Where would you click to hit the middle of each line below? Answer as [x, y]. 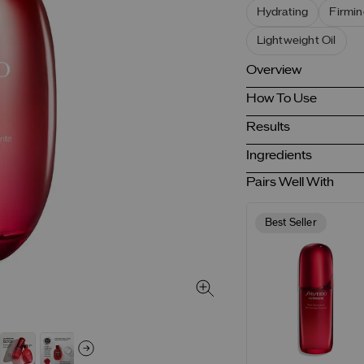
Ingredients [279, 155]
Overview [273, 70]
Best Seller [290, 223]
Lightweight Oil [296, 40]
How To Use [281, 98]
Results [268, 127]
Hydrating [282, 12]
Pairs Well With [290, 182]
